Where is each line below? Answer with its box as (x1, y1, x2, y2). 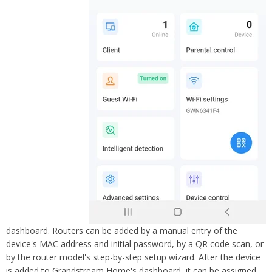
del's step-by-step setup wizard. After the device (73, 251, 260, 263)
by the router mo (6, 251, 73, 263)
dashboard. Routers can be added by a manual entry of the (6, 224, 237, 236)
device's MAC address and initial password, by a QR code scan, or (6, 237, 263, 250)
